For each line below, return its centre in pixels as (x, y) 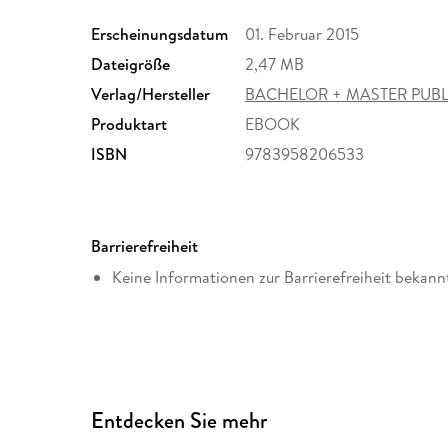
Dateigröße (131, 63)
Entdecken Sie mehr (179, 420)
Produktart (129, 123)
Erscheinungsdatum (160, 33)
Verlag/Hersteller (151, 93)
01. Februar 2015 (302, 33)
